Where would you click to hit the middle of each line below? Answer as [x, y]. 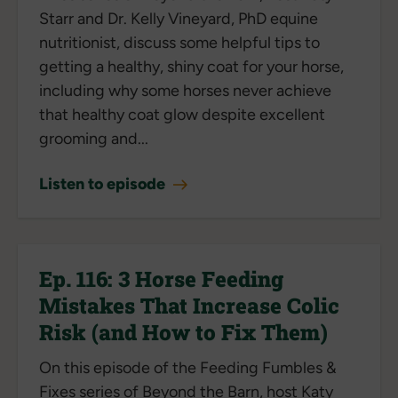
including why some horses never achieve [185, 90]
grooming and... [94, 138]
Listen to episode [104, 183]
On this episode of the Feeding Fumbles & [188, 367]
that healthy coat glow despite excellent [182, 114]
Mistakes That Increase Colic [189, 305]
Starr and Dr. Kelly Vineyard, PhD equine [179, 18]
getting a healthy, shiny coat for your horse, [191, 66]
